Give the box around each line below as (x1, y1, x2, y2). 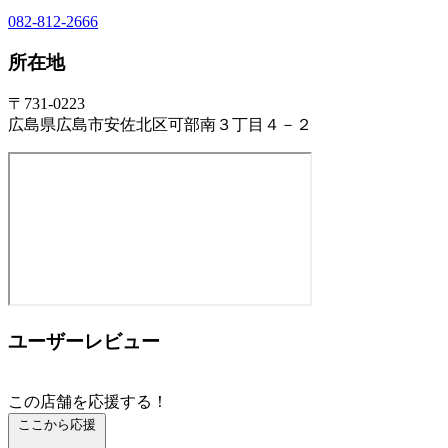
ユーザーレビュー (8, 330, 160, 352)
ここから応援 (18, 416, 96, 432)
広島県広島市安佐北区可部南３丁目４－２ (8, 116, 312, 134)
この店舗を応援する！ (8, 392, 168, 410)
